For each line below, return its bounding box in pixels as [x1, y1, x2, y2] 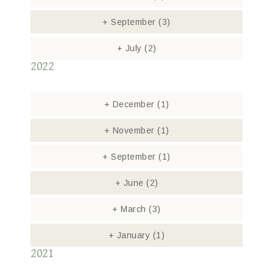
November [110, 126, 157, 135]
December [110, 99, 157, 109]
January [114, 230, 153, 240]
